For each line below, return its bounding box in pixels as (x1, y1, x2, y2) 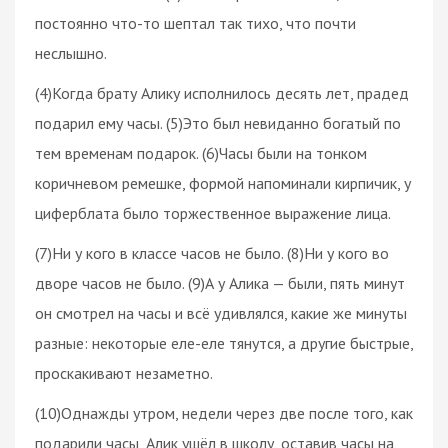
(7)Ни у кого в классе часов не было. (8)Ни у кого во (35, 242, 389, 263)
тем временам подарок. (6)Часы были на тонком (35, 142, 367, 163)
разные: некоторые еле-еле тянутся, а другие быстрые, (35, 332, 413, 353)
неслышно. (35, 42, 107, 63)
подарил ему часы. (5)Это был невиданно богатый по (35, 112, 401, 133)
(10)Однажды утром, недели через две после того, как (35, 402, 413, 423)
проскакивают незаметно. (35, 362, 213, 383)
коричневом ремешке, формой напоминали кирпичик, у (35, 172, 411, 193)
